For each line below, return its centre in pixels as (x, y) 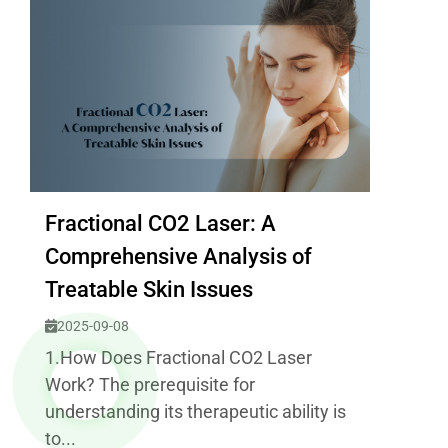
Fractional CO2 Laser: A (160, 223)
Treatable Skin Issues (149, 289)
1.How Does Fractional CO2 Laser (178, 357)
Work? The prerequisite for (150, 384)
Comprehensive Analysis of (178, 256)
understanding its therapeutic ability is (195, 411)
